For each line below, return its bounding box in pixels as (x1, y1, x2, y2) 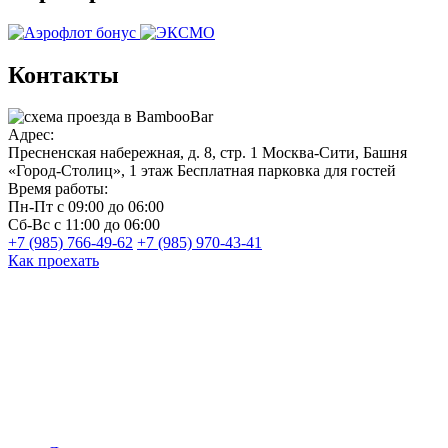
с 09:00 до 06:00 (57, 198, 164, 216)
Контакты (8, 61, 119, 88)
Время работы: (8, 180, 108, 198)
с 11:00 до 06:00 (54, 216, 160, 234)
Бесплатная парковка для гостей (177, 162, 396, 180)
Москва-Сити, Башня (262, 144, 407, 162)
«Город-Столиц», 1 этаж (8, 162, 173, 180)
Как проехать (8, 252, 99, 270)
